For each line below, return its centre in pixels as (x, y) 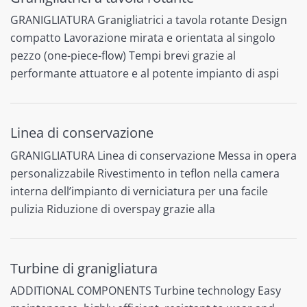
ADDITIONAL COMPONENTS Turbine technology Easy (146, 291)
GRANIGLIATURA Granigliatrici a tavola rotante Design (149, 20)
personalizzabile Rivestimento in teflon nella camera (145, 173)
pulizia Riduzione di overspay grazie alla (113, 209)
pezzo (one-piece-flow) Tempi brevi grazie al (123, 56)
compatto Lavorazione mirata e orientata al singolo (143, 38)
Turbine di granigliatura (84, 268)
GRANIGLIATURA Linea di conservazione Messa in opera (153, 155)
